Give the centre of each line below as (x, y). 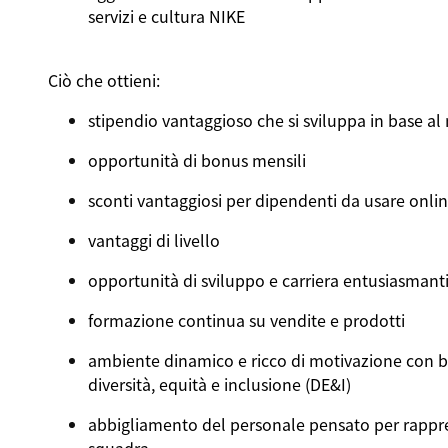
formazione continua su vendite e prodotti (246, 320)
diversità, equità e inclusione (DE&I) (219, 384)
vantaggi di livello (153, 240)
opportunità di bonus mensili (198, 160)
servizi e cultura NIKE (166, 16)
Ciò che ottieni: (103, 80)
